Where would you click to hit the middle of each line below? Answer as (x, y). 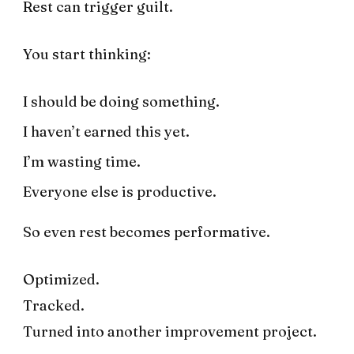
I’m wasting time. (82, 162)
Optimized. (61, 280)
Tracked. (54, 306)
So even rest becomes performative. (147, 232)
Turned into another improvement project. (170, 332)
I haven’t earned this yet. (106, 132)
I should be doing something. (121, 102)
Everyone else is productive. (120, 192)
